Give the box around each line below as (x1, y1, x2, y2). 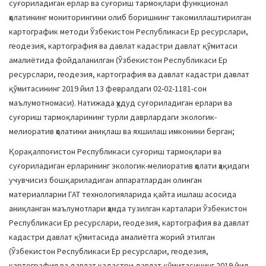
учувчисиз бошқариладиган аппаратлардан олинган (9, 175, 202, 185)
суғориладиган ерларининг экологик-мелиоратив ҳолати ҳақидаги (9, 160, 249, 171)
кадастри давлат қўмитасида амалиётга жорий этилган (9, 232, 215, 242)
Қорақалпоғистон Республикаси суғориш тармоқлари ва (9, 146, 221, 157)
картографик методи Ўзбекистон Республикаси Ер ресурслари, (9, 26, 248, 37)
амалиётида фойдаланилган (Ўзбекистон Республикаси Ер (9, 55, 227, 65)
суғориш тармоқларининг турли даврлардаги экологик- (9, 112, 217, 122)
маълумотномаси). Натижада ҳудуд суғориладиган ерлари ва (9, 97, 232, 108)
